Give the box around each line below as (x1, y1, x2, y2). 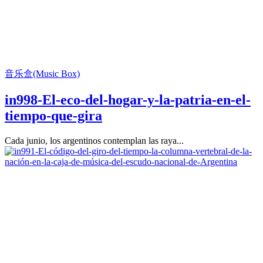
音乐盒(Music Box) (5, 69, 80, 79)
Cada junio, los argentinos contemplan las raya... (5, 136, 184, 146)
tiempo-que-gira (5, 108, 102, 124)
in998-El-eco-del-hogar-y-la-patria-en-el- (5, 92, 251, 108)
